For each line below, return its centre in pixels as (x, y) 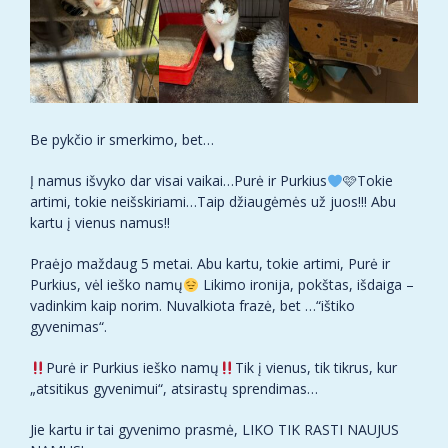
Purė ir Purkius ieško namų (132, 368)
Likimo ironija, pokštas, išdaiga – (306, 285)
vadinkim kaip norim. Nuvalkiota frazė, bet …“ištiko (192, 306)
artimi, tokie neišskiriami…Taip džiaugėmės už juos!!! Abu (213, 202)
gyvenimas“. (68, 327)
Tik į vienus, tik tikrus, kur (315, 368)
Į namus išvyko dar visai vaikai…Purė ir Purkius (178, 181)
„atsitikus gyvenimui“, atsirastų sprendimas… (174, 389)
